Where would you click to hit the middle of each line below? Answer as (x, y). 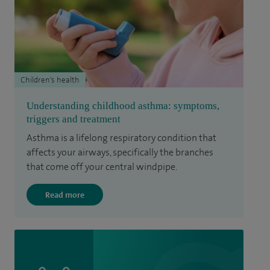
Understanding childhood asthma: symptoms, (123, 106)
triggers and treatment (74, 119)
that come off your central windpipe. (102, 167)
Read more (65, 195)
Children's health (50, 80)
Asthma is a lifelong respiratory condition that (121, 138)
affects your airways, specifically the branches (120, 152)
